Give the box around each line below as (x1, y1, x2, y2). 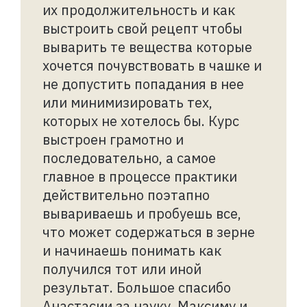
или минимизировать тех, (42, 93, 212, 112)
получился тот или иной (42, 259, 201, 278)
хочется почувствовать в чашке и (42, 56, 262, 75)
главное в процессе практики (42, 167, 237, 186)
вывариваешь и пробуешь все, (42, 204, 241, 223)
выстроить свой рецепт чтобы (42, 19, 243, 38)
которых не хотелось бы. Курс (42, 111, 239, 130)
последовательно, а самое (42, 148, 216, 167)
